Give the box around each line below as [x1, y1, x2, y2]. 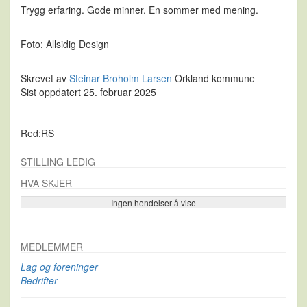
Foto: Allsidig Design [21, 37, 109, 51]
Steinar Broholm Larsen [69, 71, 172, 86]
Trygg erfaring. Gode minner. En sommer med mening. [21, 3, 258, 17]
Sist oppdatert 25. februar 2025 [21, 85, 156, 99]
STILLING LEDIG [21, 155, 95, 169]
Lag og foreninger [21, 260, 98, 274]
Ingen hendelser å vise [111, 197, 196, 209]
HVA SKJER [21, 176, 72, 191]
